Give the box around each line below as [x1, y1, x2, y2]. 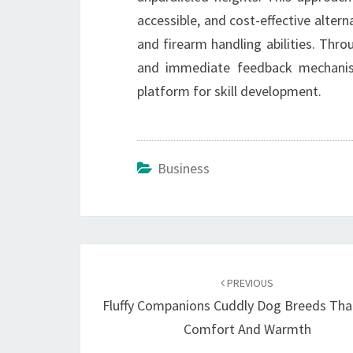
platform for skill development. [137, 82, 321, 100]
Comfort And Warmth [183, 320, 311, 338]
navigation [80, 272, 189, 300]
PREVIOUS [225, 276, 274, 290]
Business [158, 159, 210, 177]
